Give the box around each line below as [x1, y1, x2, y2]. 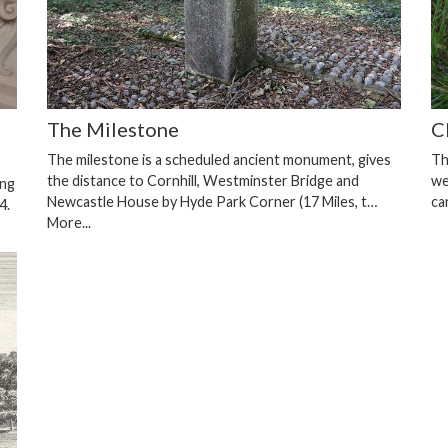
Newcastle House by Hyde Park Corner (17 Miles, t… [46, 193, 377, 211]
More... [46, 214, 91, 232]
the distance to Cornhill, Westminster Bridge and [46, 172, 359, 190]
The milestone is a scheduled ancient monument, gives [46, 151, 391, 169]
